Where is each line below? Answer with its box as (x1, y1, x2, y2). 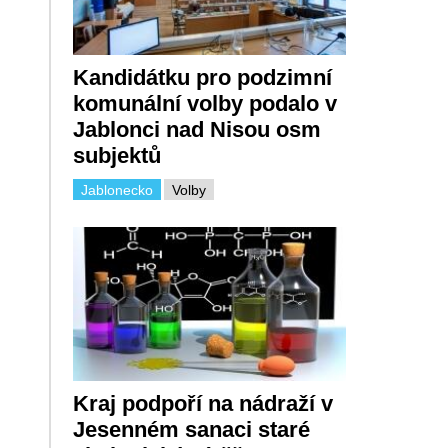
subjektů (72, 143, 161, 169)
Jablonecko (80, 182, 153, 199)
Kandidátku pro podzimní (72, 65, 332, 91)
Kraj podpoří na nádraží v (72, 391, 333, 417)
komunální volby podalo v (72, 91, 337, 117)
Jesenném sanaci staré (72, 417, 310, 443)
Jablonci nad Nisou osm (72, 117, 321, 143)
